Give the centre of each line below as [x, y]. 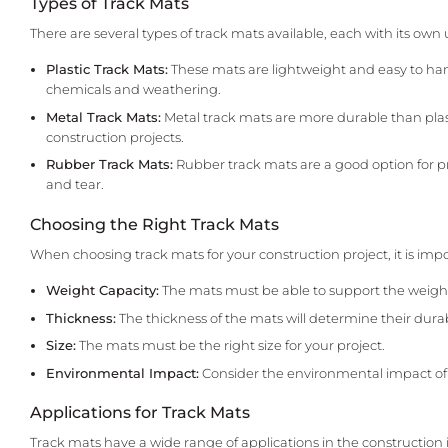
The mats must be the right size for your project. [231, 346]
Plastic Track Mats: [107, 70]
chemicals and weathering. [134, 90]
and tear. [75, 185]
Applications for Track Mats [140, 413]
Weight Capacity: [103, 291]
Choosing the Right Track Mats [154, 224]
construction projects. [115, 137]
